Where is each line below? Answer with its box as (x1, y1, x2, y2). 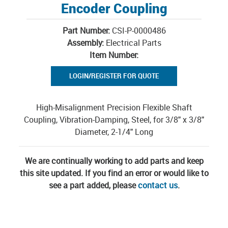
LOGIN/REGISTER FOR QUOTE (69, 71, 159, 80)
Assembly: (67, 37, 104, 48)
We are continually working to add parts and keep (24, 155, 204, 166)
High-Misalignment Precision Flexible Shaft (36, 102, 192, 113)
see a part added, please (48, 180, 138, 191)
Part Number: (62, 25, 110, 36)
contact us (137, 180, 178, 191)
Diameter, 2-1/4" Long (75, 126, 153, 137)
